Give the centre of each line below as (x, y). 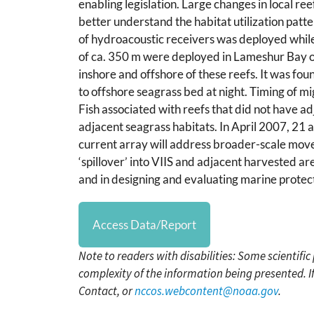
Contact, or (107, 291)
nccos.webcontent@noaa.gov (206, 291)
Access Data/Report (144, 224)
